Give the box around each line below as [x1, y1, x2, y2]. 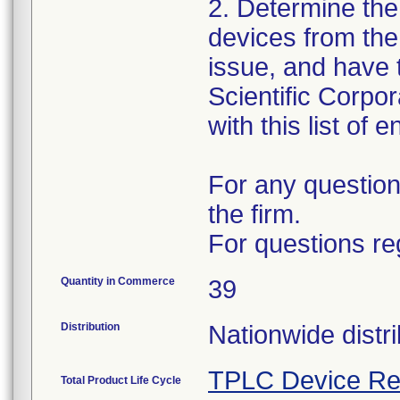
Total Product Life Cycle [61, 374, 181, 387]
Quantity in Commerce [61, 275, 175, 287]
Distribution [61, 321, 120, 333]
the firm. [208, 200, 301, 229]
